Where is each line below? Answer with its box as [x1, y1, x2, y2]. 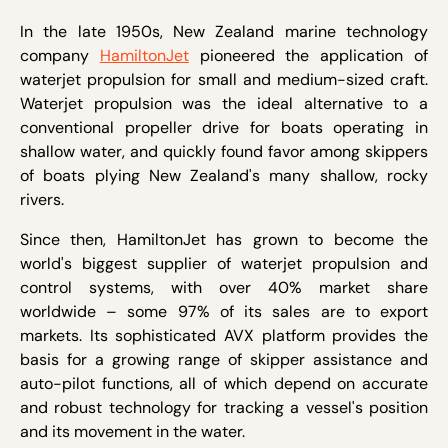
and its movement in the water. [20, 421, 245, 442]
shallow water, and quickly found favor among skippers [20, 141, 428, 162]
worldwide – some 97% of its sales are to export [20, 301, 428, 322]
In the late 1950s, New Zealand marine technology [20, 21, 428, 42]
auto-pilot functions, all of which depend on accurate [20, 373, 428, 394]
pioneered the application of [188, 45, 429, 66]
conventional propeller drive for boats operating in [20, 117, 428, 138]
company [20, 45, 100, 66]
